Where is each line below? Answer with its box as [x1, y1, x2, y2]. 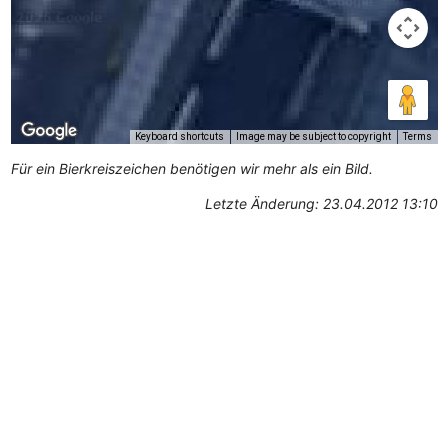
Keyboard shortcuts [134, 131, 224, 143]
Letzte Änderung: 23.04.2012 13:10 [204, 194, 438, 212]
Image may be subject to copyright [235, 131, 391, 143]
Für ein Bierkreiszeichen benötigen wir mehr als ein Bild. [10, 159, 373, 177]
